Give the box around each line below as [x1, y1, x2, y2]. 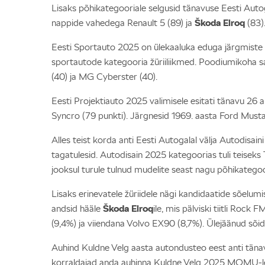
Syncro [51, 110, 80, 121]
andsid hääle [51, 203, 103, 214]
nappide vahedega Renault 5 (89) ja [51, 17, 195, 28]
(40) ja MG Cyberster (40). [51, 71, 157, 82]
